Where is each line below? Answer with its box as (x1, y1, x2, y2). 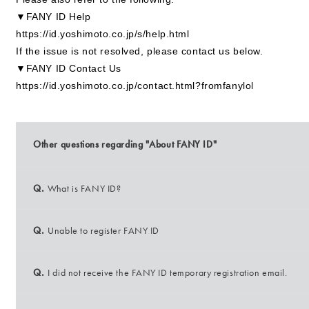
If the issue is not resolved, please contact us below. (16, 46, 263, 57)
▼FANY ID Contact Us (16, 63, 121, 74)
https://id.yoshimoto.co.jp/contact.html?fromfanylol (16, 80, 254, 91)
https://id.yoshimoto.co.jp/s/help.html (16, 28, 190, 39)
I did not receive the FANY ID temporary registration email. (48, 266, 288, 279)
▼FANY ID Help (16, 11, 91, 22)
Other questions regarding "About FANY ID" (33, 138, 217, 150)
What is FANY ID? (48, 182, 121, 195)
